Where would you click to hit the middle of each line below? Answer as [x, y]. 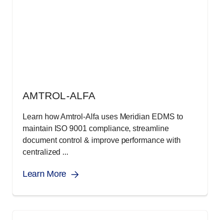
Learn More [44, 174]
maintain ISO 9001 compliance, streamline [96, 128]
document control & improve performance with [102, 140]
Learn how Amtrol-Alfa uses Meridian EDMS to [103, 116]
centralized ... [46, 152]
